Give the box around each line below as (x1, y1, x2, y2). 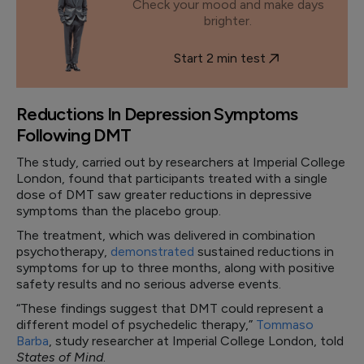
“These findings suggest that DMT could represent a (16, 301, 323, 316)
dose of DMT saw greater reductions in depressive (16, 187, 312, 202)
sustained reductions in (194, 244, 334, 259)
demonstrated (110, 244, 194, 259)
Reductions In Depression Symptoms (16, 103, 298, 125)
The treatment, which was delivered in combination (16, 227, 315, 243)
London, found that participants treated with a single (16, 171, 327, 186)
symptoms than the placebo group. (16, 203, 221, 219)
